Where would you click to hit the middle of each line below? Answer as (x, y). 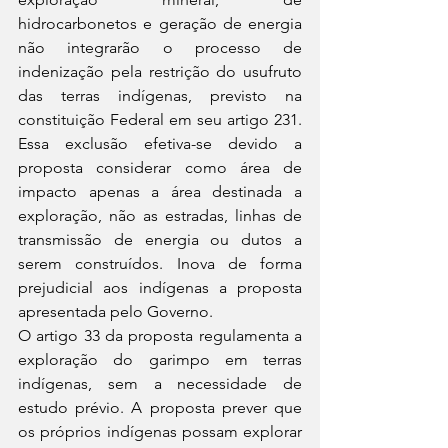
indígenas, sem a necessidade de (160, 383)
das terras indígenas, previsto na (160, 95)
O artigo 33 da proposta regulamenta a (160, 335)
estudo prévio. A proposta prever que (160, 407)
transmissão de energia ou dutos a (160, 239)
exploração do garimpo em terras (160, 359)
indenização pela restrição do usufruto (160, 71)
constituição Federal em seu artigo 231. (160, 119)
